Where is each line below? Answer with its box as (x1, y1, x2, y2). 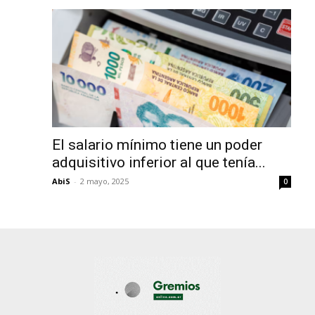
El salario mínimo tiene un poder (52, 136, 262, 153)
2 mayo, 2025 (80, 175, 129, 186)
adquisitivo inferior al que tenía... (52, 153, 266, 171)
